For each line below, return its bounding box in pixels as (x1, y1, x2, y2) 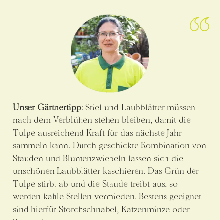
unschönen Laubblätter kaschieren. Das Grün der (13, 165, 199, 176)
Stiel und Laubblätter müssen (83, 101, 195, 112)
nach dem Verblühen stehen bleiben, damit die (13, 114, 191, 125)
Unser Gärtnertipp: (13, 101, 83, 112)
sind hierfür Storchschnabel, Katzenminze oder (13, 203, 190, 214)
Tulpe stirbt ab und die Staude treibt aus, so (13, 178, 178, 189)
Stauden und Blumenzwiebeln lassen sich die (13, 152, 183, 163)
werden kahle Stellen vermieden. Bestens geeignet (13, 191, 201, 201)
